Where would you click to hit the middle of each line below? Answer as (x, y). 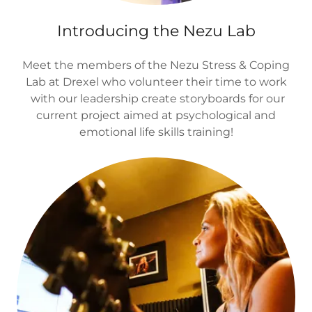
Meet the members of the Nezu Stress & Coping (156, 65)
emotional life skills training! (156, 132)
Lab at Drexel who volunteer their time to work (156, 82)
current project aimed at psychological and (156, 115)
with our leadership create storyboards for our (156, 99)
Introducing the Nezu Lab (156, 31)
